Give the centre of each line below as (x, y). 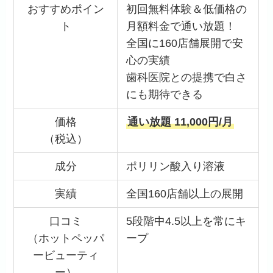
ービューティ (66, 255)
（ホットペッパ (66, 238)
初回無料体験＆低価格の (186, 9)
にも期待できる (164, 94)
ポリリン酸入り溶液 (175, 166)
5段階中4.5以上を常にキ (186, 221)
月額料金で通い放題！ (181, 26)
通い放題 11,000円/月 (180, 122)
